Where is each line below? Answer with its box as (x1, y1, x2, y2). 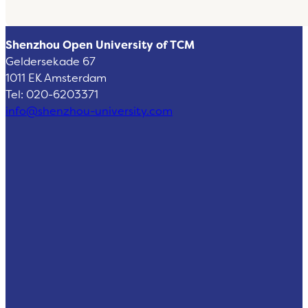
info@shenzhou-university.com (5, 104, 173, 119)
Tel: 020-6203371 (5, 87, 98, 102)
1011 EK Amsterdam (5, 71, 107, 86)
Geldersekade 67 (5, 54, 96, 69)
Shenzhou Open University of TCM (5, 38, 195, 53)
